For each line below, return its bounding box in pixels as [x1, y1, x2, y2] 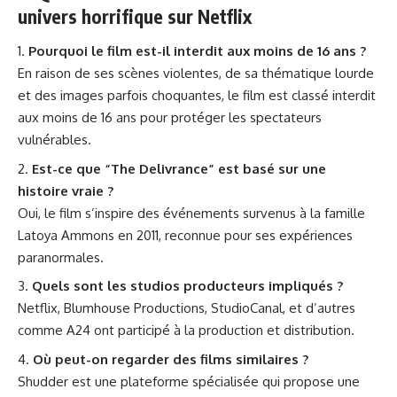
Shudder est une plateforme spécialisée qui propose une [18, 372, 360, 390]
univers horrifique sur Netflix [18, 4, 252, 28]
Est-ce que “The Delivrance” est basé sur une [32, 160, 326, 177]
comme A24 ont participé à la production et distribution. [18, 322, 354, 339]
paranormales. [18, 248, 104, 266]
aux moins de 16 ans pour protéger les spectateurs [18, 109, 322, 127]
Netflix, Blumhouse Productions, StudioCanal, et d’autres [18, 300, 355, 317]
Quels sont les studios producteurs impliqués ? [32, 277, 343, 295]
